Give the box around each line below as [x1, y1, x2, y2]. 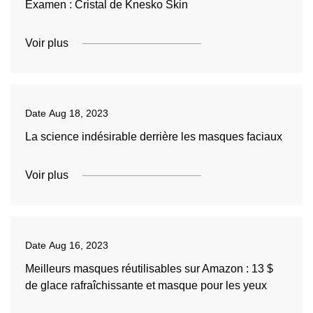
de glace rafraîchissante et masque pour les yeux [24, 279, 267, 291]
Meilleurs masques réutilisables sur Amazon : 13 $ [24, 263, 273, 275]
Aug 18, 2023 [48, 108, 108, 119]
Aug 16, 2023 [48, 240, 108, 251]
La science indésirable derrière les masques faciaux [24, 131, 282, 143]
